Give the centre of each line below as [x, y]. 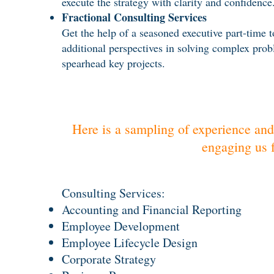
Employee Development [121, 226]
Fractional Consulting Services [134, 17]
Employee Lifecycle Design [130, 243]
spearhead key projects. [113, 63]
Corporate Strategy [109, 259]
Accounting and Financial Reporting [152, 209]
